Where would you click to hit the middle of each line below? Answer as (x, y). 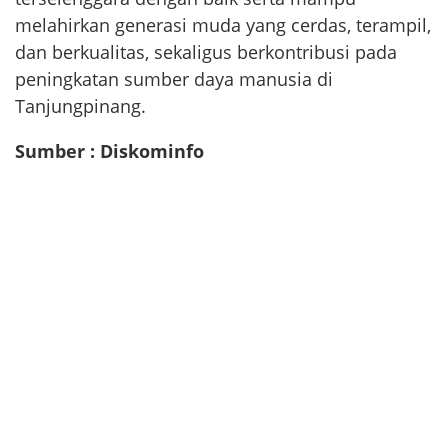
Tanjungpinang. (80, 105)
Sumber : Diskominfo (109, 150)
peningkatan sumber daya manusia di (174, 78)
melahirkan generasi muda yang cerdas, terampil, (223, 24)
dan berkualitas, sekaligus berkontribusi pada (206, 51)
